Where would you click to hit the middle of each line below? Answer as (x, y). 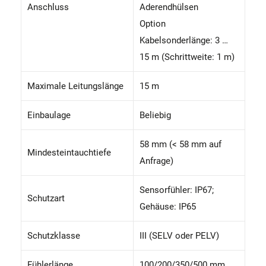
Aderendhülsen (169, 7)
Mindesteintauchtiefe (69, 152)
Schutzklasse (54, 235)
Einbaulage (49, 115)
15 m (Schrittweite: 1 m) (187, 57)
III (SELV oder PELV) (179, 235)
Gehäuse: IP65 (168, 206)
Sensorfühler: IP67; (177, 190)
